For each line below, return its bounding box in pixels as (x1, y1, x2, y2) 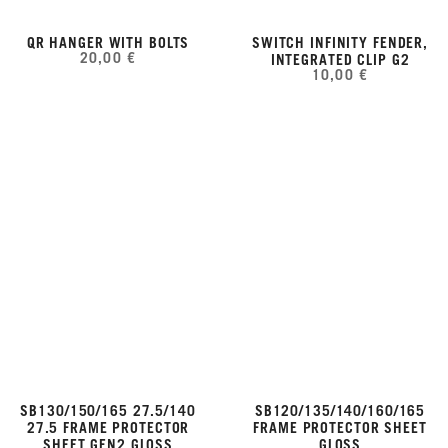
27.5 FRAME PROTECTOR (26, 419, 190, 437)
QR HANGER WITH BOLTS (26, 34, 190, 52)
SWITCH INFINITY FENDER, (251, 34, 429, 52)
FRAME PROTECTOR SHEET (253, 419, 427, 437)
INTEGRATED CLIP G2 (270, 51, 410, 69)
